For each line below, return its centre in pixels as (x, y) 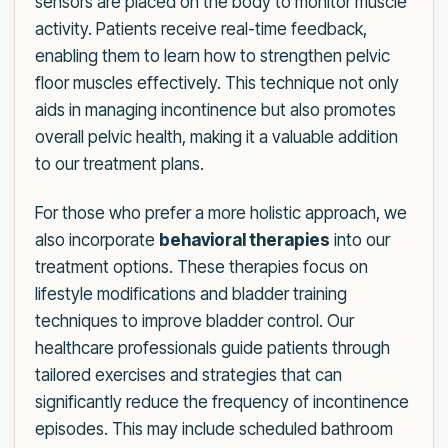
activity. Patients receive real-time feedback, (201, 29)
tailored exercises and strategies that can (188, 375)
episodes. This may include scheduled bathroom (214, 429)
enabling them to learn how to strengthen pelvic (212, 56)
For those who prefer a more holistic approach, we (221, 213)
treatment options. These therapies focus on (201, 267)
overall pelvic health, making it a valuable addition (216, 137)
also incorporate (97, 240)
